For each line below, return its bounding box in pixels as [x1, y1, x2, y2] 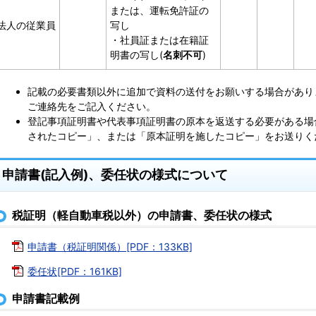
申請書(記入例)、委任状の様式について [2, 166, 228, 183]
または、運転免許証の [110, 4, 209, 17]
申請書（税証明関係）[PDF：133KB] [28, 240, 193, 253]
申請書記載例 [12, 291, 80, 305]
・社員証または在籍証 [110, 34, 209, 47]
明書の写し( [110, 49, 163, 61]
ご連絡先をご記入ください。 [28, 100, 156, 113]
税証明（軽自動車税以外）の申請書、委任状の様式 [12, 207, 272, 222]
